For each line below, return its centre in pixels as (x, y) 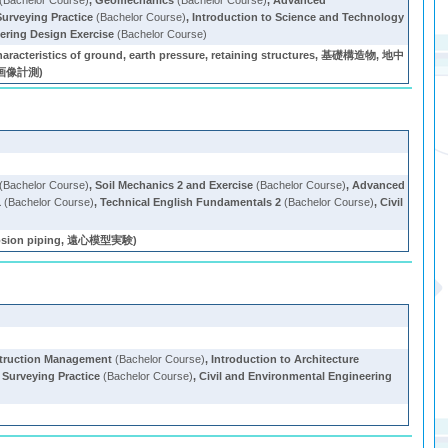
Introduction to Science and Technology (298, 17)
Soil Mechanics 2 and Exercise (174, 185)
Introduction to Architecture (285, 359)
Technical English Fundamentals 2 (191, 202)
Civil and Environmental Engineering (296, 376)
